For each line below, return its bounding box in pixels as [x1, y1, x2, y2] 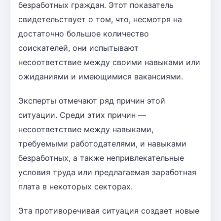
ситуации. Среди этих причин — [18, 110, 146, 120]
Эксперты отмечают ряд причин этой [18, 95, 165, 106]
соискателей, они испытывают [18, 42, 139, 53]
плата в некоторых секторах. [18, 181, 133, 191]
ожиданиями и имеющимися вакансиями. [18, 71, 183, 81]
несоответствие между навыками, [18, 124, 153, 134]
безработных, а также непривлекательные [18, 152, 184, 163]
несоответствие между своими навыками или [18, 57, 200, 67]
